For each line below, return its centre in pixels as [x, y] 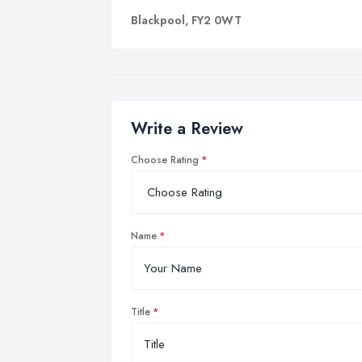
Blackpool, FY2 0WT [186, 21]
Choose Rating [165, 160]
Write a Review [187, 129]
